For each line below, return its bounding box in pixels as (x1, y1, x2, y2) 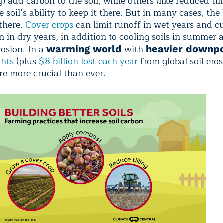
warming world (46, 42, 122, 55)
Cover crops (25, 17, 73, 32)
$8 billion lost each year (39, 53, 138, 69)
